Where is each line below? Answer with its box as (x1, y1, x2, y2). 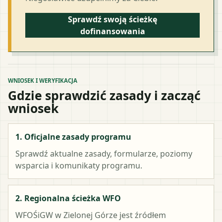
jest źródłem (117, 209, 166, 221)
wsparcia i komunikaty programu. (15, 160, 142, 171)
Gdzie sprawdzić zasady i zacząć (8, 86, 201, 104)
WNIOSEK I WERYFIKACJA (8, 76, 77, 84)
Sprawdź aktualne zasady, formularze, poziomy (15, 148, 192, 159)
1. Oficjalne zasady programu (15, 131, 131, 142)
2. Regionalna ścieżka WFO (15, 192, 121, 204)
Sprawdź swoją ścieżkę (68, 13, 157, 25)
